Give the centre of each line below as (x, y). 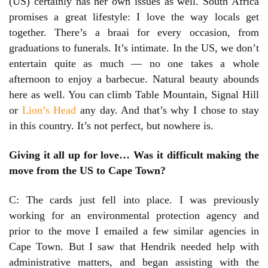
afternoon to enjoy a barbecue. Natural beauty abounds (134, 79)
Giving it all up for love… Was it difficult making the (134, 155)
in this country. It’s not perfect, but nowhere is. (111, 126)
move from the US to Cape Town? (87, 171)
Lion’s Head (51, 110)
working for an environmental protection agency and (134, 216)
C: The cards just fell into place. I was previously (134, 200)
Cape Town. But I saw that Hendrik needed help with (134, 247)
